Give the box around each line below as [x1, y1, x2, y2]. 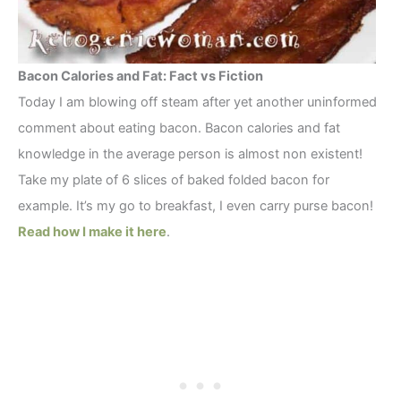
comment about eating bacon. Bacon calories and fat [18, 119, 340, 136]
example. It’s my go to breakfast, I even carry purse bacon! [18, 197, 373, 214]
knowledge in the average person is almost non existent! [18, 145, 363, 162]
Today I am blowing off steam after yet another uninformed [18, 93, 377, 110]
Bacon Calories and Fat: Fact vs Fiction [18, 67, 263, 84]
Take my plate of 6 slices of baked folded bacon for [18, 171, 329, 188]
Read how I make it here [18, 223, 166, 240]
